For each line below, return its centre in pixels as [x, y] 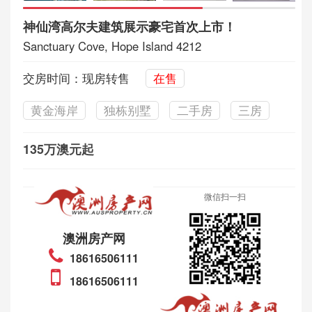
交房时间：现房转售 [76, 78]
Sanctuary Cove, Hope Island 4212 [112, 46]
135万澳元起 [58, 149]
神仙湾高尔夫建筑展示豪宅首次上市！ [129, 27]
